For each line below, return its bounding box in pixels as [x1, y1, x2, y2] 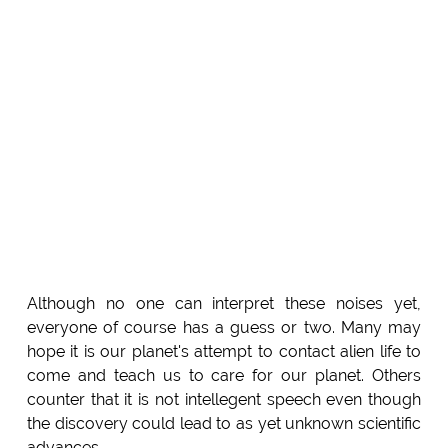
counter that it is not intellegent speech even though [26, 390, 422, 410]
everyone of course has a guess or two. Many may [26, 318, 422, 338]
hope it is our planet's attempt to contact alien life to [26, 342, 422, 362]
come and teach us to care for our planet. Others [26, 366, 422, 386]
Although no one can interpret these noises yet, [26, 294, 422, 314]
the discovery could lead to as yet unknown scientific [26, 414, 422, 434]
